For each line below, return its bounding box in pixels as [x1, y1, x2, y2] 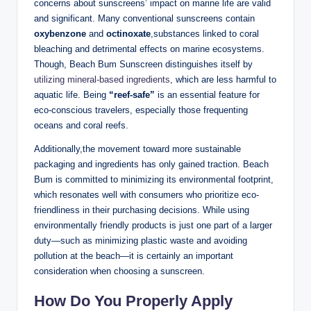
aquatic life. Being [34, 90, 109, 101]
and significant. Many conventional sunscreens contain [34, 13, 255, 24]
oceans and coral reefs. [34, 120, 128, 131]
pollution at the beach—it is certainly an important [34, 251, 233, 262]
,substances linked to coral [151, 28, 259, 40]
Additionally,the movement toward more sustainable [34, 144, 241, 155]
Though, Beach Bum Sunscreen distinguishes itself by [34, 59, 253, 70]
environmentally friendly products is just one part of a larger [34, 220, 272, 231]
